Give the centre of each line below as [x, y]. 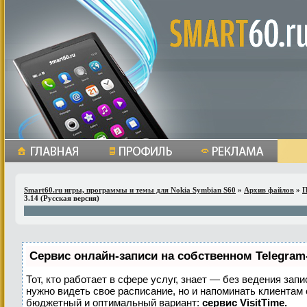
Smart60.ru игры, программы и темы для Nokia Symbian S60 [130, 190]
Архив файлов [269, 190]
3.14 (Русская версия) [62, 198]
